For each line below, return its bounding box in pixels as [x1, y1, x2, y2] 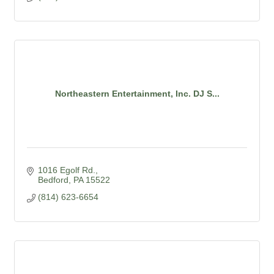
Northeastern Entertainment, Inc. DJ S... [54, 89, 220, 99]
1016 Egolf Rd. [37, 165, 95, 175]
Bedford [37, 174, 68, 185]
